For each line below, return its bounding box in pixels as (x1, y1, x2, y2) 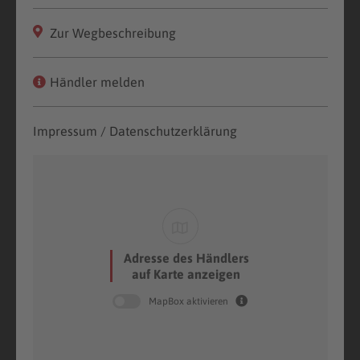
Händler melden (49, 74, 145, 89)
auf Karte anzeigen (132, 266, 240, 281)
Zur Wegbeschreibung (46, 25, 176, 40)
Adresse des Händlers (123, 250, 249, 265)
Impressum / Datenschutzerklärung (32, 123, 237, 138)
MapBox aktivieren (149, 295, 231, 307)
